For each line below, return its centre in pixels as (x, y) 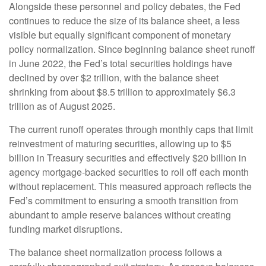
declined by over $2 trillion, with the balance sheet (114, 78)
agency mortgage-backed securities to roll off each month (129, 172)
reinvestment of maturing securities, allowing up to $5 (120, 144)
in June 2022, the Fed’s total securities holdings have (121, 64)
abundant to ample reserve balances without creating (120, 215)
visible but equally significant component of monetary (120, 35)
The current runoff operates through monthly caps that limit (131, 129)
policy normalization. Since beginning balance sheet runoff (132, 49)
